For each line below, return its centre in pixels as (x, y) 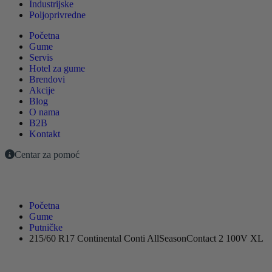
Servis (41, 57)
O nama (44, 112)
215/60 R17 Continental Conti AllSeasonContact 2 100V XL (146, 238)
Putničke (46, 227)
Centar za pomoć (47, 154)
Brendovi (47, 79)
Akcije (42, 90)
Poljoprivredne (57, 15)
